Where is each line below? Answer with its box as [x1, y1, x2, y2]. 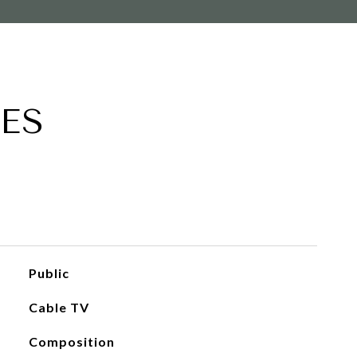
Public [28, 265, 69, 280]
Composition [28, 334, 115, 349]
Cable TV [28, 300, 89, 315]
